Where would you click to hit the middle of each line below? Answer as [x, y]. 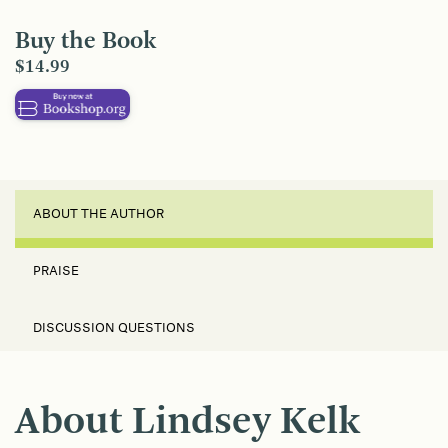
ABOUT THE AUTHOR [98, 214]
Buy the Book [85, 42]
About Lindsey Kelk [187, 423]
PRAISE [56, 271]
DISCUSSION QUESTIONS [114, 328]
